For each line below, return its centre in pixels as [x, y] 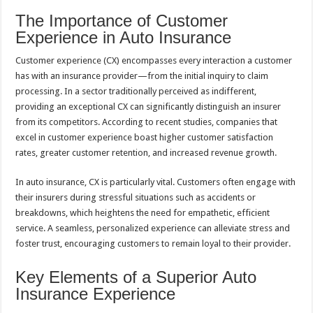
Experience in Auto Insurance [124, 37]
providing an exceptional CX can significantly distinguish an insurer [148, 106]
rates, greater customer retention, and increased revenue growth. [146, 152]
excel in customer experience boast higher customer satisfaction [145, 137]
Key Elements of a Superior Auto [136, 277]
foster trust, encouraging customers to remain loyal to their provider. [153, 243]
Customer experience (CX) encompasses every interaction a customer [154, 60]
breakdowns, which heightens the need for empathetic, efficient [143, 212]
